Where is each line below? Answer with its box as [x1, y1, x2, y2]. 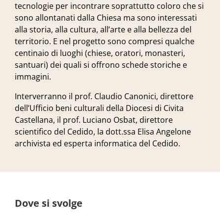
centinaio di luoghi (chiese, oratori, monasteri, [15, 48, 185, 58]
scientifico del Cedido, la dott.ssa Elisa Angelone [15, 126, 191, 137]
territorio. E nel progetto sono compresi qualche [15, 36, 194, 47]
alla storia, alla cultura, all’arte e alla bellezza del [15, 24, 192, 35]
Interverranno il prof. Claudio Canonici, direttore [15, 91, 193, 102]
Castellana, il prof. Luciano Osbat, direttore [15, 114, 173, 125]
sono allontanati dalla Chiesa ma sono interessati [15, 12, 197, 23]
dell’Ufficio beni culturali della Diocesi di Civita [15, 103, 184, 113]
